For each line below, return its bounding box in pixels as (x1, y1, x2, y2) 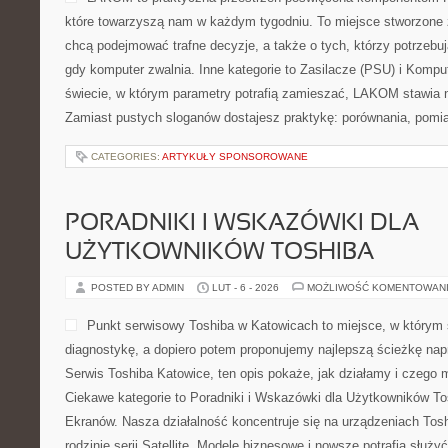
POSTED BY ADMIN (91, 282, 187, 293)
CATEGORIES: (91, 151, 162, 162)
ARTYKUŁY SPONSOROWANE (162, 151, 308, 162)
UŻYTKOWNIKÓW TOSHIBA (65, 242, 374, 264)
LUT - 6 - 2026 (212, 282, 279, 293)
